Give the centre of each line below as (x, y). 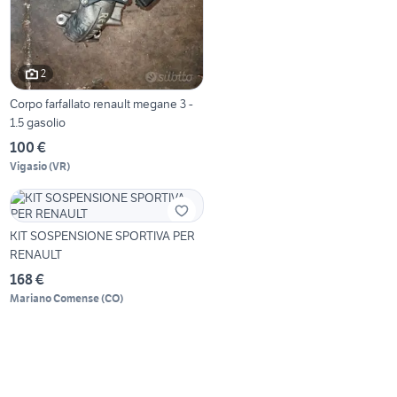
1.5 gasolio (38, 122)
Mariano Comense (55, 298)
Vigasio (29, 166)
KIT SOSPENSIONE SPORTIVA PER (103, 235)
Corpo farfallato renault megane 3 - (102, 103)
